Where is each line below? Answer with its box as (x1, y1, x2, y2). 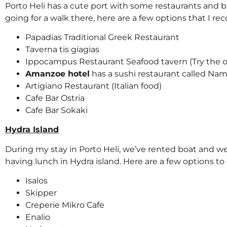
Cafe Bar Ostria (25, 93, 85, 103)
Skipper (25, 188, 57, 198)
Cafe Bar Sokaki (25, 105, 88, 116)
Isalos (25, 176, 48, 186)
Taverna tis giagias (25, 45, 99, 55)
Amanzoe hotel (25, 69, 90, 79)
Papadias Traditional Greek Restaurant (25, 32, 179, 43)
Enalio (25, 212, 50, 222)
